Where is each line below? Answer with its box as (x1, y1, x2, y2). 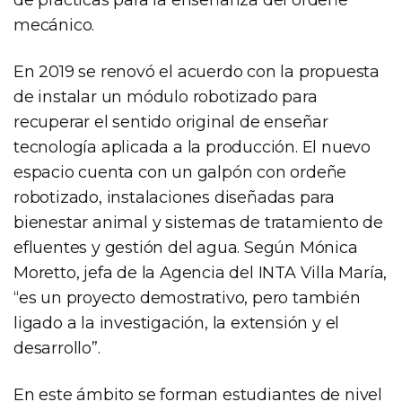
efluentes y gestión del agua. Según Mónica (13, 237, 358, 258)
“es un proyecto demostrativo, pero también (13, 287, 361, 308)
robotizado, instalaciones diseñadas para (13, 187, 335, 207)
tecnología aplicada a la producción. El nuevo (13, 136, 371, 157)
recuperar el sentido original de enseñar (13, 111, 328, 132)
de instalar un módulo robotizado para (13, 86, 318, 107)
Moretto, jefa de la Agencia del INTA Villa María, (13, 262, 388, 283)
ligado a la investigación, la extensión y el (13, 312, 340, 333)
